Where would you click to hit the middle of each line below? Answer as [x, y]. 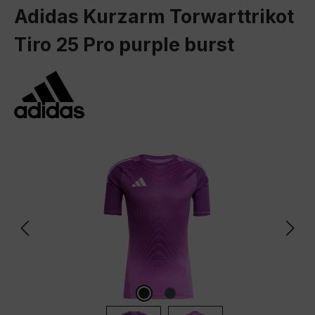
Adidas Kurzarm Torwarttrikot [154, 17]
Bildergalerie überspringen [84, 156]
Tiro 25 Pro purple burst [124, 45]
